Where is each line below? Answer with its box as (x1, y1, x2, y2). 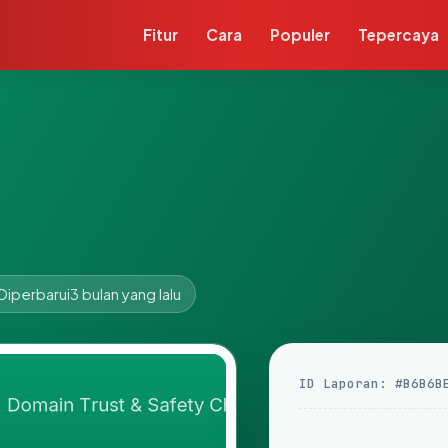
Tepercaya (358, 25, 440, 44)
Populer (270, 25, 331, 44)
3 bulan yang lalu (70, 285, 181, 303)
